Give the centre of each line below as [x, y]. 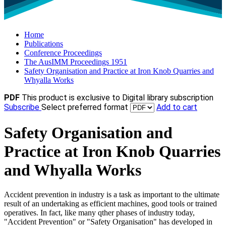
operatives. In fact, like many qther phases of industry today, [99, 213]
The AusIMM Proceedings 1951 [76, 62]
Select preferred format [86, 107]
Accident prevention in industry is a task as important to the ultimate [112, 195]
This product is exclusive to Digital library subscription [118, 98]
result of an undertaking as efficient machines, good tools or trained [110, 204]
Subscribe [23, 107]
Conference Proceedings [63, 53]
